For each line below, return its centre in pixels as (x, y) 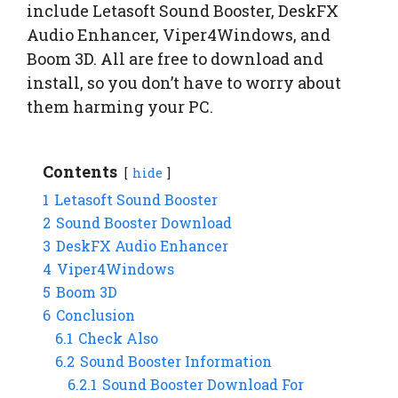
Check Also (118, 338)
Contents (80, 172)
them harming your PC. (120, 107)
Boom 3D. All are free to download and (175, 59)
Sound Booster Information (176, 362)
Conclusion (96, 315)
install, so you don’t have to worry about (184, 83)
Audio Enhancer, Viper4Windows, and (179, 35)
